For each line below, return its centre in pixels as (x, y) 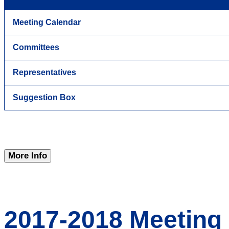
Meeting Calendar (47, 22)
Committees (36, 47)
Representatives (44, 72)
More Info (28, 155)
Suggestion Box (44, 97)
